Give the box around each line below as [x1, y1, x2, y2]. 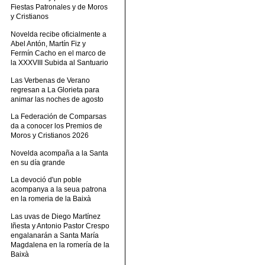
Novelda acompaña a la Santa [11, 148, 109, 157]
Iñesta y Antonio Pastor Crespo [11, 221, 110, 230]
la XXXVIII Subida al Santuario [11, 58, 109, 67]
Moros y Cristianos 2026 [11, 131, 89, 140]
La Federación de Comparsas [11, 112, 107, 121]
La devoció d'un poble [11, 176, 82, 185]
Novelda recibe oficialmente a [11, 30, 107, 38]
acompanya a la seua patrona [11, 185, 107, 194]
